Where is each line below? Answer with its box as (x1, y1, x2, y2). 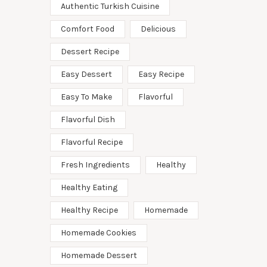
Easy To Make (60, 91, 112, 102)
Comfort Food (60, 23, 114, 34)
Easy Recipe (138, 69, 184, 79)
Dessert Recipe (60, 46, 119, 57)
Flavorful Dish (60, 114, 115, 125)
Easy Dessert (60, 69, 112, 79)
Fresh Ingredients (60, 159, 130, 170)
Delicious (140, 23, 176, 34)
